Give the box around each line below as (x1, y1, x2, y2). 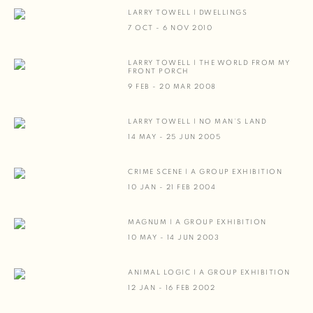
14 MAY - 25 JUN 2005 (128, 133, 221, 140)
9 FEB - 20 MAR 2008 (128, 83, 217, 90)
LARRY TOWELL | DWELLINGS (128, 9, 248, 16)
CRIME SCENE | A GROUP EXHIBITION (128, 168, 283, 175)
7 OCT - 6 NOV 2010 (128, 24, 213, 31)
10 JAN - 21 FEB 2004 (128, 184, 217, 191)
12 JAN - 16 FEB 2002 (128, 284, 216, 291)
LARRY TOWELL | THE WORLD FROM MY (128, 59, 291, 66)
